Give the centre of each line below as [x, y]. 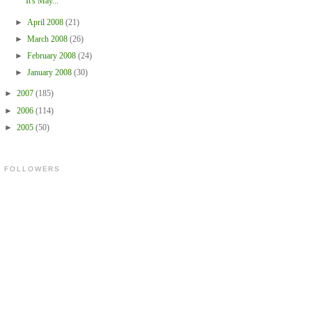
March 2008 [48, 39]
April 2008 [46, 22]
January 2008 [50, 73]
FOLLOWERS [33, 169]
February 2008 [52, 55]
